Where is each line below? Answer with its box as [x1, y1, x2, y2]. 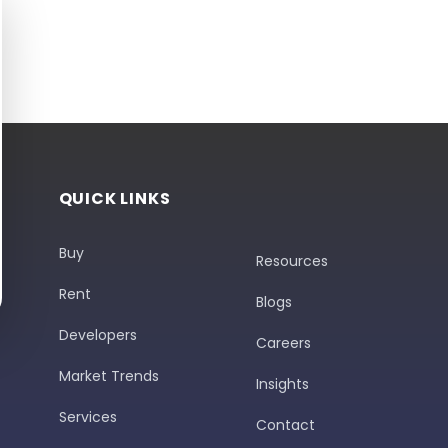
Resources [255, 251, 328, 271]
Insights [255, 374, 309, 394]
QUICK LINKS [58, 187, 171, 210]
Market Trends [58, 366, 159, 386]
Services [58, 407, 117, 427]
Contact [255, 415, 315, 435]
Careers [255, 333, 311, 353]
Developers [58, 325, 137, 345]
